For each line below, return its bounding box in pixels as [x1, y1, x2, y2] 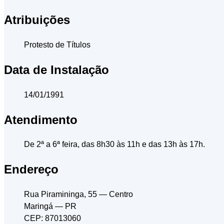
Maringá [24, 202, 53, 211]
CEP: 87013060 [24, 214, 81, 223]
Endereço [4, 162, 58, 176]
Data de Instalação [4, 62, 109, 76]
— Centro [99, 190, 133, 199]
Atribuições [4, 12, 70, 26]
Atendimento [4, 112, 77, 126]
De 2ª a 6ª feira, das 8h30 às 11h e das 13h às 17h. [24, 140, 205, 149]
